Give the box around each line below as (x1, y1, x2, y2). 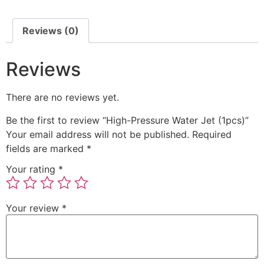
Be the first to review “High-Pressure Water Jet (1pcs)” (6, 114, 249, 126)
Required (192, 128, 232, 140)
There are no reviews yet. (6, 91, 119, 104)
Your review (6, 202, 62, 214)
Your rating (6, 163, 58, 176)
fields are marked (6, 142, 87, 154)
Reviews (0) (22, 25, 79, 37)
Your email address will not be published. (6, 128, 189, 140)
